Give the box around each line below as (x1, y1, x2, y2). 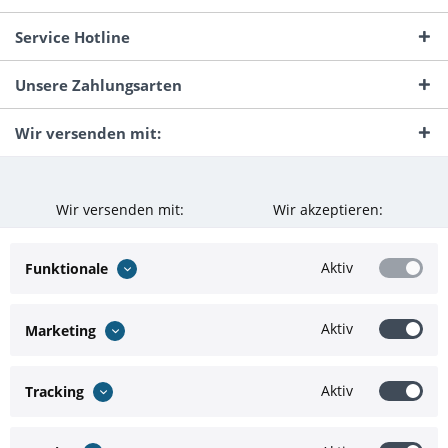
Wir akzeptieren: (273, 200, 383, 220)
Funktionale (25, 259, 108, 279)
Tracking (25, 381, 84, 401)
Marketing (25, 320, 96, 340)
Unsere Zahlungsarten (15, 75, 182, 95)
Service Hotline (15, 27, 130, 47)
